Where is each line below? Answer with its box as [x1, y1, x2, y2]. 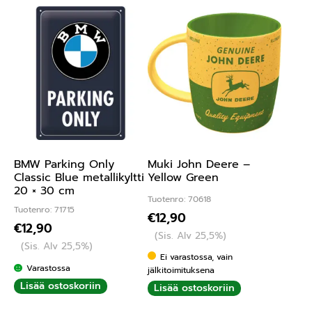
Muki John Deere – [147, 155, 250, 173]
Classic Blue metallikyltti [14, 169, 144, 186]
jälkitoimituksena [147, 264, 214, 277]
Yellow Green [147, 169, 219, 186]
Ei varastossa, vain [160, 251, 233, 264]
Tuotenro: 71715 [14, 203, 75, 217]
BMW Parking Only [14, 155, 114, 173]
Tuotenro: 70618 [147, 193, 211, 206]
